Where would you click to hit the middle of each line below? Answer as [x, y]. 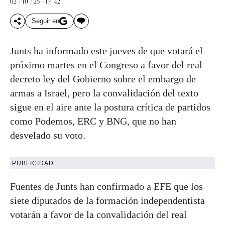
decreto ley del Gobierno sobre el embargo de [103, 79]
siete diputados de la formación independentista [107, 200]
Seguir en [45, 21]
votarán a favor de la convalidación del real [98, 214]
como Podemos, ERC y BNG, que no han [93, 121]
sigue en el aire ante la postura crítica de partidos [110, 107]
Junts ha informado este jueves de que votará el [106, 50]
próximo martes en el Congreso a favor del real [106, 65]
